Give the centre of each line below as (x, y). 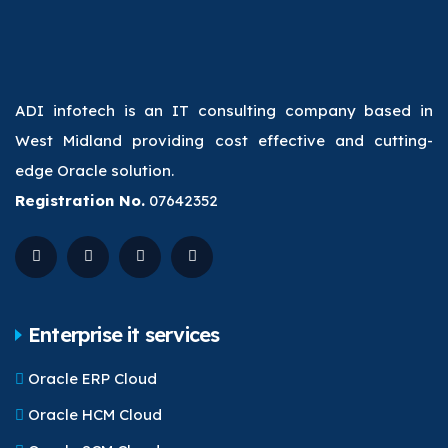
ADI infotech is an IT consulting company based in (224, 110)
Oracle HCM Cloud (93, 414)
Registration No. (80, 200)
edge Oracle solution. (94, 170)
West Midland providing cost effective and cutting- (224, 140)
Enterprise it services (124, 334)
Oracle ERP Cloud (90, 378)
